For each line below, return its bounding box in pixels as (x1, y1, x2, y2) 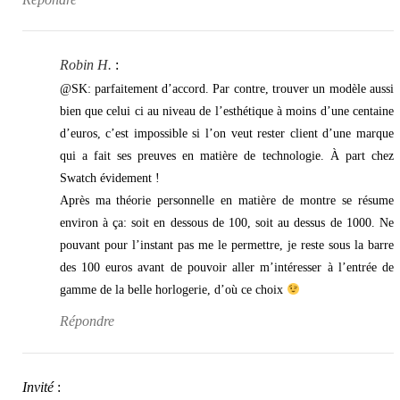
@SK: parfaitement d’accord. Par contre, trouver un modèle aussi (59, 81, 394, 96)
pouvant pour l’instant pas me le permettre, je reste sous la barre (59, 237, 394, 252)
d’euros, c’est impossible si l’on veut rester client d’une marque (59, 126, 394, 140)
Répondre (59, 313, 114, 329)
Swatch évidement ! (59, 171, 160, 185)
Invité (22, 379, 54, 395)
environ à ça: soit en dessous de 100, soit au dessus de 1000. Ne (59, 215, 394, 229)
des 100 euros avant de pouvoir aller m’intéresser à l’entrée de (59, 260, 394, 274)
